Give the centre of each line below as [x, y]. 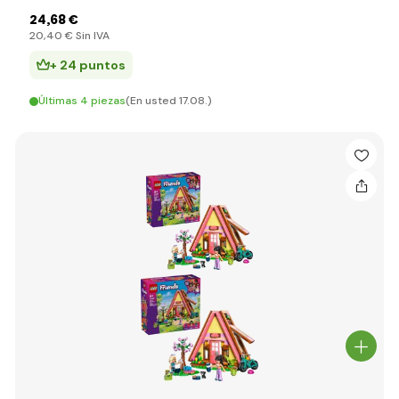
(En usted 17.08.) [169, 101]
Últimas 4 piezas [82, 101]
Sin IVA [91, 36]
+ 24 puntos [88, 65]
